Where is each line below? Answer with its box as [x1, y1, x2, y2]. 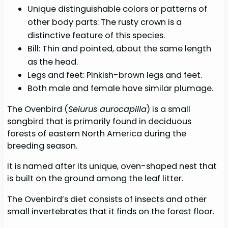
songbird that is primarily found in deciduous [7, 115, 192, 127]
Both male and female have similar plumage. [27, 82, 214, 94]
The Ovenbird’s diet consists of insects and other [7, 193, 207, 205]
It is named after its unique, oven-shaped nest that [7, 160, 217, 173]
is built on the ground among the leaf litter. [7, 173, 186, 185]
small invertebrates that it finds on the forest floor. [7, 205, 217, 217]
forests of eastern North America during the [7, 127, 187, 139]
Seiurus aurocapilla [68, 103, 147, 115]
